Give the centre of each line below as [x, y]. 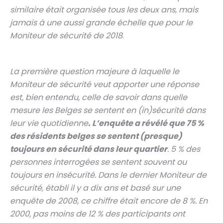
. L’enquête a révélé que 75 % [146, 123]
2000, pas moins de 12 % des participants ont [98, 214]
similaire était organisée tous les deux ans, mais [104, 10]
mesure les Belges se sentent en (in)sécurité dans [108, 110]
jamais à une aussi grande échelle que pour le [101, 23]
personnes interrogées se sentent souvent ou [98, 162]
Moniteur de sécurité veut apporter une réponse [105, 84]
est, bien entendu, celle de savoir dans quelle [99, 97]
